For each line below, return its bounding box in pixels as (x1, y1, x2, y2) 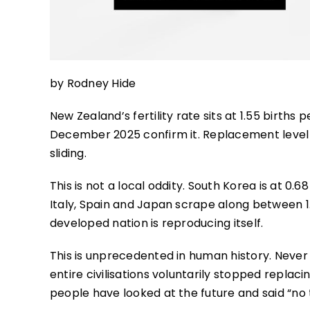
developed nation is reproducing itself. (49, 215, 264, 231)
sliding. (49, 145, 86, 161)
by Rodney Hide (49, 75, 136, 91)
